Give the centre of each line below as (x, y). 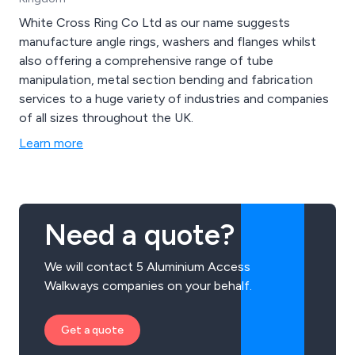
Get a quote (92, 330)
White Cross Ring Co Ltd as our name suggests (155, 23)
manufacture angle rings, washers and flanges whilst (168, 42)
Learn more (51, 143)
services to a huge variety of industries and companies (174, 99)
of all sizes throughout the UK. (106, 118)
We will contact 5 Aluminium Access (147, 267)
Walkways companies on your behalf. (148, 286)
